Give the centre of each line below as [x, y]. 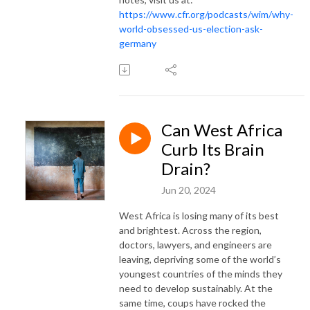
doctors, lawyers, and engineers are [195, 244]
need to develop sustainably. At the [196, 288]
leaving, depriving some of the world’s [200, 259]
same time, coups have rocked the [192, 302]
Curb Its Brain [213, 149]
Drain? [186, 168]
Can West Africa [222, 129]
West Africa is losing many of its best [199, 215]
